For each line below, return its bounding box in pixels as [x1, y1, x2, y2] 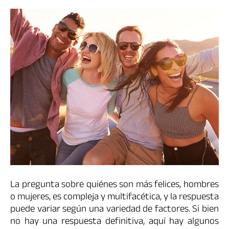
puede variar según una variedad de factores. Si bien [10, 202, 219, 219]
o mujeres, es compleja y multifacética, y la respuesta [10, 190, 219, 207]
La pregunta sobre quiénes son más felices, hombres [10, 177, 219, 194]
